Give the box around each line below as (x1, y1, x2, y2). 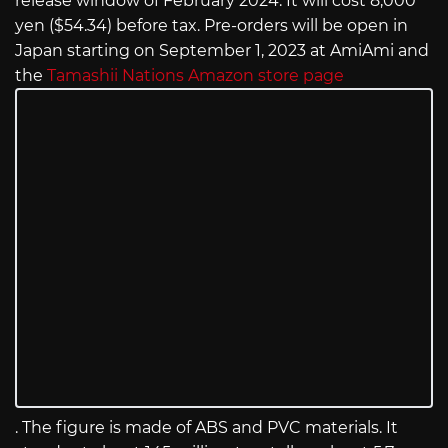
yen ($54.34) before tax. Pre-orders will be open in (15, 16, 408, 36)
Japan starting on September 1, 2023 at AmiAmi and (15, 41, 429, 61)
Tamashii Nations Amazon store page (47, 66, 344, 86)
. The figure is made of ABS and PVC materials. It (15, 418, 398, 438)
